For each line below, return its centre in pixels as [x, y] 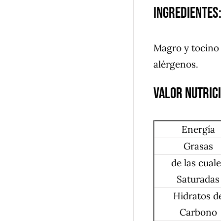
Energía [198, 129]
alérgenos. [176, 64]
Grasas [198, 146]
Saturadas [198, 179]
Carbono [198, 212]
